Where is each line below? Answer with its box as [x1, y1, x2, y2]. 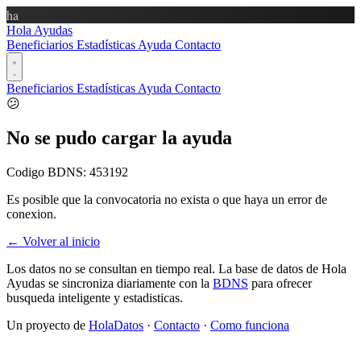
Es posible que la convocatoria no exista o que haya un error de [6, 192, 327, 206]
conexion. [6, 206, 56, 221]
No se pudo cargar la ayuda [6, 127, 232, 148]
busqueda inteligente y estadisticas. [6, 290, 183, 305]
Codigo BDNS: [6, 164, 89, 179]
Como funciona [210, 317, 289, 332]
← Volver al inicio [6, 234, 100, 248]
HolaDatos [89, 317, 143, 332]
